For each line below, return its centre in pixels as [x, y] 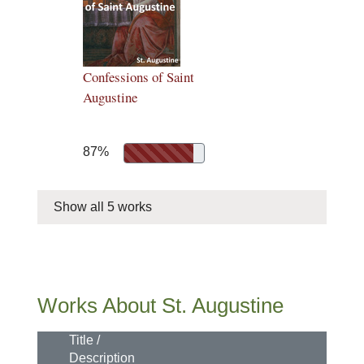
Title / [84, 340]
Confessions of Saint [139, 77]
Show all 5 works [103, 207]
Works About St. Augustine [160, 305]
